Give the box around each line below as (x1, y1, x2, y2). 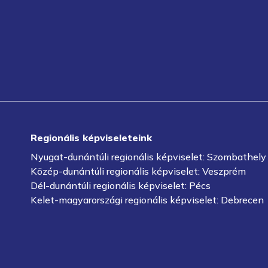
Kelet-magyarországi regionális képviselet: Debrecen (30, 194, 264, 206)
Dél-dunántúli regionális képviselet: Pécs (30, 179, 211, 191)
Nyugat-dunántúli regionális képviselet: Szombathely (30, 151, 266, 163)
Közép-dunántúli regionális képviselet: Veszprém (30, 165, 246, 177)
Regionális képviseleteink (30, 132, 152, 144)
